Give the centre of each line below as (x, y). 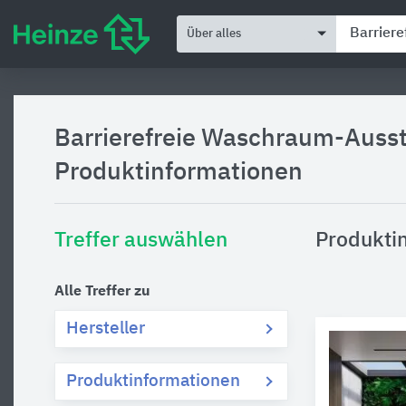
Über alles (214, 34)
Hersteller (106, 329)
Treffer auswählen (141, 241)
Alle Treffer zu (102, 292)
